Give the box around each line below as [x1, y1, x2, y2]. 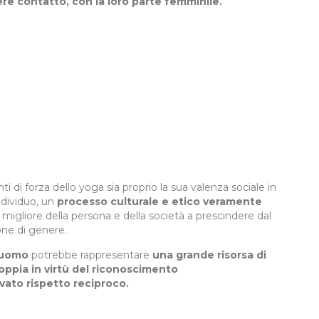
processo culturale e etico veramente [57, 195, 262, 209]
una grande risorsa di [152, 249, 266, 262]
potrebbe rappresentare [28, 249, 152, 262]
